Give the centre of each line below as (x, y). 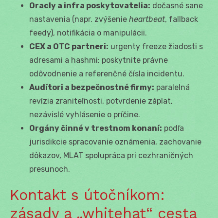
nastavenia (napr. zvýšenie (79, 19)
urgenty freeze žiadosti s (156, 46)
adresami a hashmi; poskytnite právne (99, 60)
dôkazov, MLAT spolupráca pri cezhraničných (111, 155)
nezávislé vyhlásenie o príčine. (85, 114)
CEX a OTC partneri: (69, 46)
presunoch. (50, 169)
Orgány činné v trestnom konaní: (96, 128)
